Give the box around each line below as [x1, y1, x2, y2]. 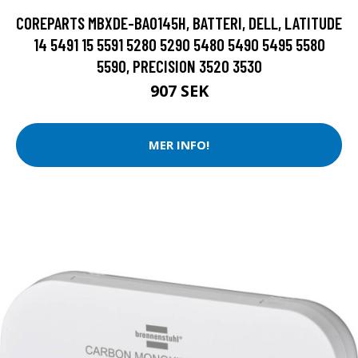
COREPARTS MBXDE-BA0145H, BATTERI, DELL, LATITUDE [16, 12, 342, 33]
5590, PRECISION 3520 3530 [96, 55, 262, 76]
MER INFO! [149, 137, 209, 153]
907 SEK [149, 79, 209, 101]
